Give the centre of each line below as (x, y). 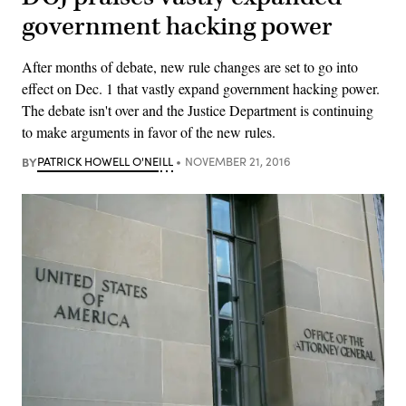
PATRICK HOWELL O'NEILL (105, 161)
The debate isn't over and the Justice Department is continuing (198, 110)
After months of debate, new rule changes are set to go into (190, 66)
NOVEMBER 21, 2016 (237, 161)
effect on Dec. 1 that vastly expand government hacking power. (201, 88)
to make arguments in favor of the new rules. (149, 131)
